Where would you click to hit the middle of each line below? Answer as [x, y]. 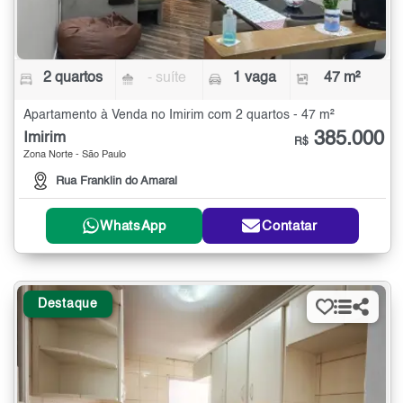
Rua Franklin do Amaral [116, 182]
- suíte [167, 79]
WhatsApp [133, 226]
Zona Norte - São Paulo [75, 156]
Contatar [290, 226]
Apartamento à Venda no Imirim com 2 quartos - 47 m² [179, 116]
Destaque [68, 304]
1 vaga [254, 79]
